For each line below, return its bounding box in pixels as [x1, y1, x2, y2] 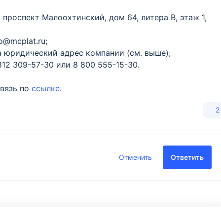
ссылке [32, 83, 60, 93]
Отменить [119, 153, 152, 161]
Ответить [171, 153, 204, 161]
